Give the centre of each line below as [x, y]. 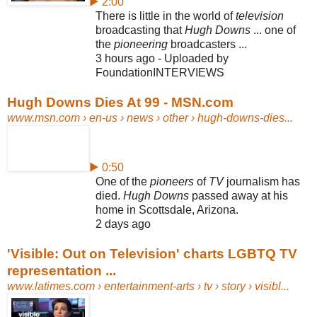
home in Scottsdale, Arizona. [167, 209]
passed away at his [238, 195]
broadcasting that [140, 30]
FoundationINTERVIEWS [160, 72]
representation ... [62, 270]
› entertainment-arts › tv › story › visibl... [192, 286]
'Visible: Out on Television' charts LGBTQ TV [152, 253]
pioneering [141, 44]
